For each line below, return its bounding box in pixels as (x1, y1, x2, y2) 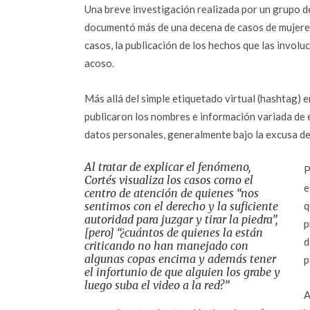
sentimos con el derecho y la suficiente (84, 199, 278, 213)
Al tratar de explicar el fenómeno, (84, 160, 250, 174)
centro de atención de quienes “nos (84, 186, 259, 200)
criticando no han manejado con (84, 239, 248, 253)
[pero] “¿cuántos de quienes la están (84, 226, 263, 239)
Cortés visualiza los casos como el (84, 173, 253, 187)
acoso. (84, 57, 114, 69)
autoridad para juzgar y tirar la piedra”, (84, 212, 277, 226)
